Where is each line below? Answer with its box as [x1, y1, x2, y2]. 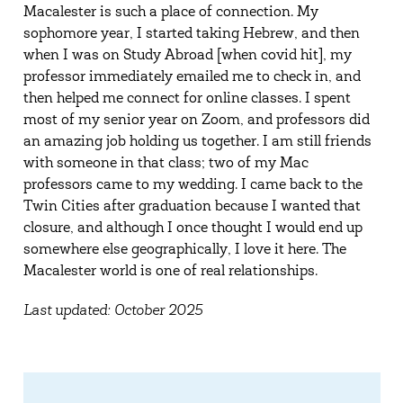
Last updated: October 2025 [22, 304, 202, 318]
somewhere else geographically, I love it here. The [22, 243, 346, 257]
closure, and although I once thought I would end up [22, 221, 363, 236]
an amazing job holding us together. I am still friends [22, 135, 372, 149]
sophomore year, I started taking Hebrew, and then [22, 27, 360, 41]
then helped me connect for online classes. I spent [22, 92, 351, 106]
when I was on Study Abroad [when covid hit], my [22, 49, 352, 63]
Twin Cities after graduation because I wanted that [22, 200, 361, 214]
